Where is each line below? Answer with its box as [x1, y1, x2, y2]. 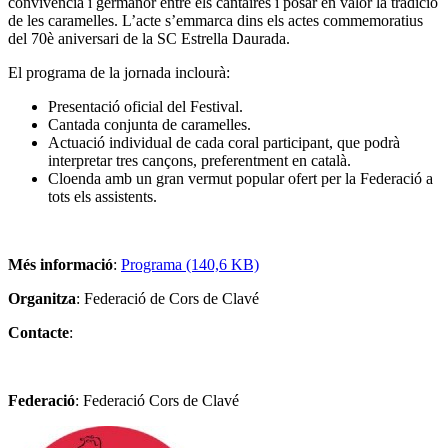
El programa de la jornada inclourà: [8, 63, 230, 81]
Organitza [8, 289, 76, 307]
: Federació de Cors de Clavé [76, 289, 259, 307]
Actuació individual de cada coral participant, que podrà [48, 133, 400, 151]
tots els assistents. [48, 187, 157, 205]
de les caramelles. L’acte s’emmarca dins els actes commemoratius [8, 11, 423, 29]
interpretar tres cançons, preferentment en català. [48, 151, 351, 169]
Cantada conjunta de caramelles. [48, 115, 251, 133]
